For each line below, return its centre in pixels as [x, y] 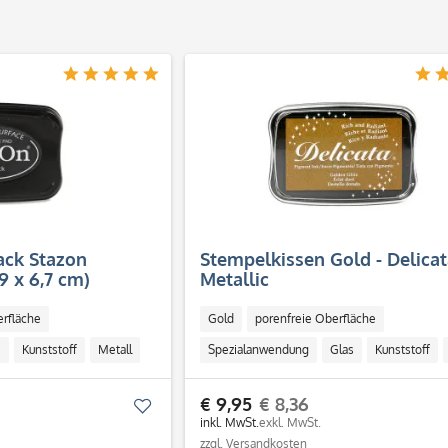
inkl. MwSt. [229, 422]
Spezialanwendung [258, 349]
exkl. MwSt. [289, 422]
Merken [177, 405]
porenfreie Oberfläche [315, 318]
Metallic [234, 279]
